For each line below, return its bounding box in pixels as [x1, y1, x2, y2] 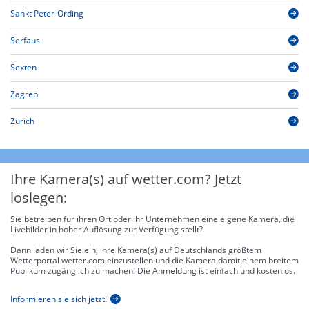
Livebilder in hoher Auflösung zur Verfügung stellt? [10, 223, 203, 236]
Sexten [10, 61, 37, 74]
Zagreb [10, 88, 38, 101]
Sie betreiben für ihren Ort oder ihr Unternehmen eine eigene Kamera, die [10, 213, 295, 226]
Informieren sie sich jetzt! [10, 293, 107, 306]
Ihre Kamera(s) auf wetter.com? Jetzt [10, 170, 241, 189]
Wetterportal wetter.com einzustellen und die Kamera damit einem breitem [10, 255, 299, 267]
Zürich [10, 115, 34, 128]
